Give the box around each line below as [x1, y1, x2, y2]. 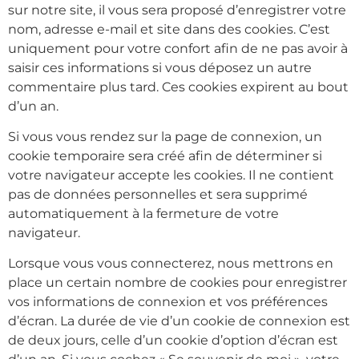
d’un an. [8, 98, 58, 114]
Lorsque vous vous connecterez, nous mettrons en [8, 256, 333, 272]
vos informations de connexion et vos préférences [8, 294, 328, 310]
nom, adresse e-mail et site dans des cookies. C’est [8, 21, 330, 37]
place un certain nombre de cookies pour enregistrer [8, 275, 347, 291]
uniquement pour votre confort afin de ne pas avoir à [8, 40, 348, 56]
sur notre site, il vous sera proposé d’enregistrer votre [8, 2, 346, 18]
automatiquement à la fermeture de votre [8, 206, 279, 222]
